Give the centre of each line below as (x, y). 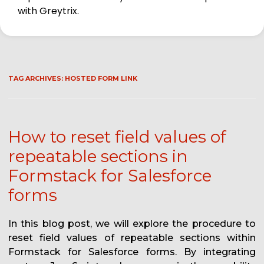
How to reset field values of (117, 137)
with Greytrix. (48, 11)
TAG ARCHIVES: (37, 79)
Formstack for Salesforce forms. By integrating (132, 252)
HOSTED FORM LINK (101, 79)
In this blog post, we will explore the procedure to (132, 224)
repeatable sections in (98, 156)
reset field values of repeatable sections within (132, 238)
